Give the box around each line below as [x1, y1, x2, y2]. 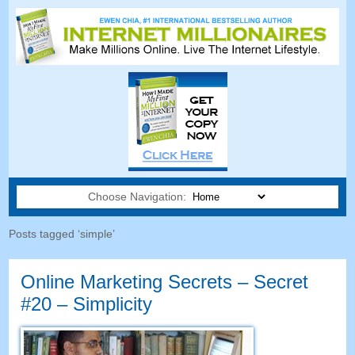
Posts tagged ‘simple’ [9, 227, 116, 241]
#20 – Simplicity [21, 293, 153, 315]
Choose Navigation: [87, 190, 189, 204]
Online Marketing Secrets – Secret [21, 271, 309, 293]
